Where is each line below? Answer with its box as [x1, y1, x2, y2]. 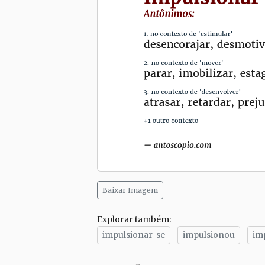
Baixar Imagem [102, 186, 158, 195]
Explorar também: [97, 214, 171, 225]
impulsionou [183, 230, 235, 241]
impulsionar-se [102, 230, 165, 241]
